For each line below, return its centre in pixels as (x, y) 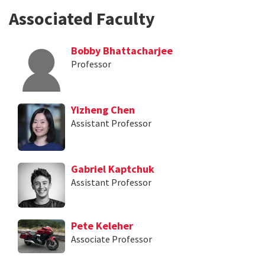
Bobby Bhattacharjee (122, 51)
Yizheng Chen (103, 110)
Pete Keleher (102, 226)
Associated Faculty (82, 18)
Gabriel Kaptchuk (113, 169)
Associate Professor (112, 239)
